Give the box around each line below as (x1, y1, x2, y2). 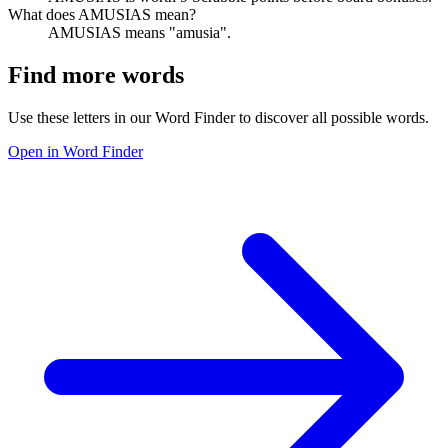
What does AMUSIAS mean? (8, 5, 196, 23)
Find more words (8, 61, 184, 88)
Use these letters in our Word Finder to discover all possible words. (8, 108, 429, 126)
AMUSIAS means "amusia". (48, 23, 231, 41)
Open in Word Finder (8, 142, 143, 160)
